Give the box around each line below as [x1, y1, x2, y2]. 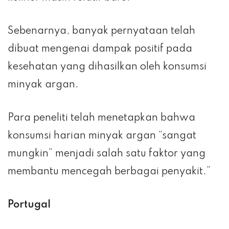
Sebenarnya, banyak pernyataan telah [8, 26, 195, 37]
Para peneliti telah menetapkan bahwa [8, 113, 195, 124]
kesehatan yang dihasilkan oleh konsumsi [8, 62, 207, 73]
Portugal [8, 200, 51, 211]
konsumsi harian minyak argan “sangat [8, 131, 196, 142]
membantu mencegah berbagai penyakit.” [8, 167, 211, 177]
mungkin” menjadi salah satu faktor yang [8, 149, 205, 159]
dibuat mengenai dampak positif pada [8, 44, 192, 55]
